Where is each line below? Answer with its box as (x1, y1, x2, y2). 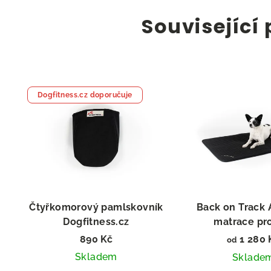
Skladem (75, 250, 117, 263)
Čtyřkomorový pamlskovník (29, 201, 163, 213)
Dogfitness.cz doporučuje (38, 91, 132, 100)
